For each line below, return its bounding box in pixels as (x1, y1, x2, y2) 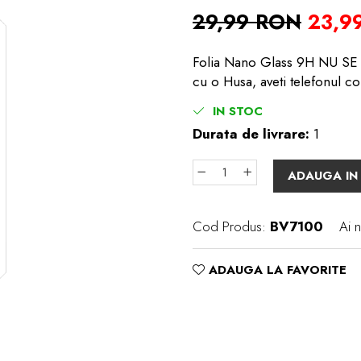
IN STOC (209, 102, 263, 120)
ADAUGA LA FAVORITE (205, 261, 346, 279)
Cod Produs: (193, 217, 266, 236)
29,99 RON (193, 7, 301, 36)
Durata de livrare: (193, 124, 309, 143)
